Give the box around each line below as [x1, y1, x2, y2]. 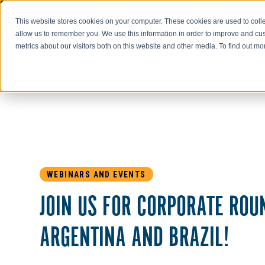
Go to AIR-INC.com [30, 8, 105, 18]
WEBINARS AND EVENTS [47, 170, 146, 179]
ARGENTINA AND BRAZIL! [40, 227, 230, 252]
